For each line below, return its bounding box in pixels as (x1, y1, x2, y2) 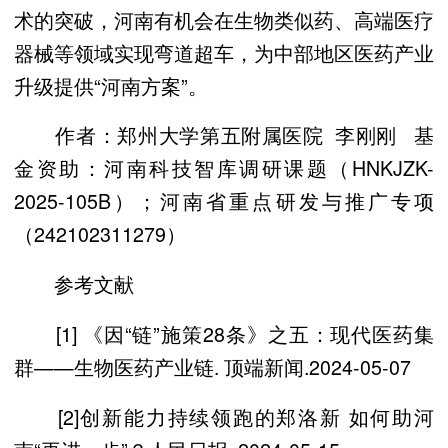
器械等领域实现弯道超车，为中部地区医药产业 (14, 37, 434, 67)
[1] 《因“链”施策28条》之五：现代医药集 (14, 318, 434, 348)
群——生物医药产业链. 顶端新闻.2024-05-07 (14, 351, 411, 381)
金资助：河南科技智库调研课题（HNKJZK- (14, 153, 434, 183)
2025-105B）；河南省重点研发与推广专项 (14, 186, 434, 216)
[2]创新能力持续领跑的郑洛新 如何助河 (14, 401, 434, 431)
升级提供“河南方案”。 (14, 70, 208, 100)
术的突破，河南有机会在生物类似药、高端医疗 (14, 4, 434, 34)
